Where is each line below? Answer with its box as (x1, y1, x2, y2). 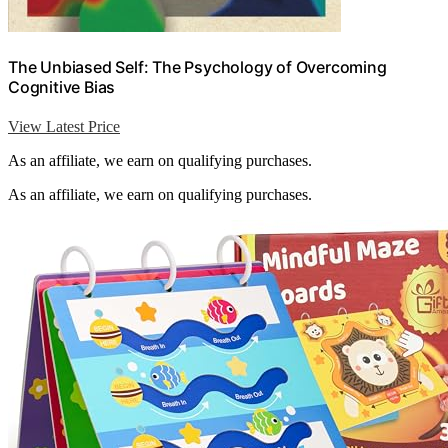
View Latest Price (8, 118, 120, 136)
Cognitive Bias (8, 77, 116, 98)
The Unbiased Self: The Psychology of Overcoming (8, 57, 387, 78)
